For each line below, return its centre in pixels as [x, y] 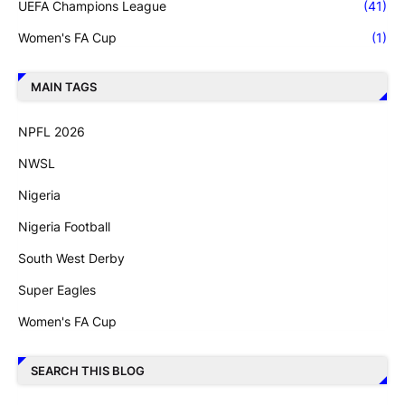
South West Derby [71, 258]
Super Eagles [57, 289]
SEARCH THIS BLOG [88, 371]
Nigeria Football [64, 226]
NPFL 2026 [52, 131]
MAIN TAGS [64, 87]
